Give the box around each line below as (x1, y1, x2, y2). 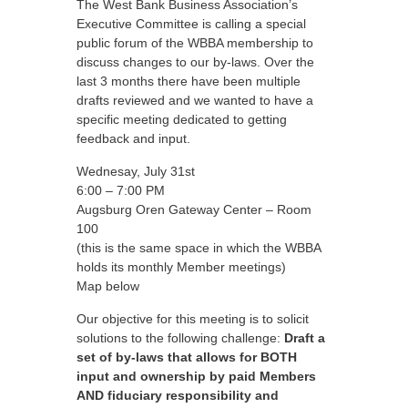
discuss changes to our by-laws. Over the (76, 55, 314, 69)
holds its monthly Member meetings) (76, 260, 286, 274)
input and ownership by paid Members (76, 369, 316, 383)
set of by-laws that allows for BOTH (76, 350, 297, 364)
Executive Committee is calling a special (76, 16, 306, 31)
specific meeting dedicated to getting (76, 112, 287, 127)
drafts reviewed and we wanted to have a (76, 93, 313, 107)
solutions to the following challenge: (76, 331, 284, 345)
